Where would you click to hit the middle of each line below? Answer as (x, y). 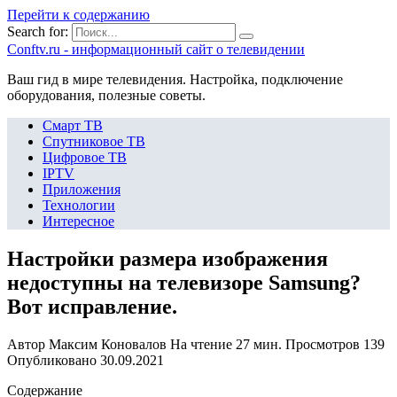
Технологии (79, 205)
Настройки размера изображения (167, 258)
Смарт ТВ (73, 125)
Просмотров (323, 344)
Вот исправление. (92, 306)
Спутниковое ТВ (94, 141)
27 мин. (257, 344)
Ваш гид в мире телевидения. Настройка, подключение (175, 79)
